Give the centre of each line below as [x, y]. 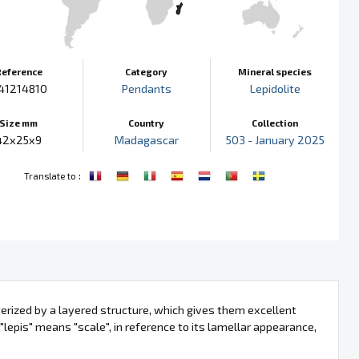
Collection [275, 122]
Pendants [146, 88]
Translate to [50, 175]
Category [147, 71]
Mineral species [275, 71]
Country [147, 122]
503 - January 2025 [275, 139]
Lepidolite [275, 88]
